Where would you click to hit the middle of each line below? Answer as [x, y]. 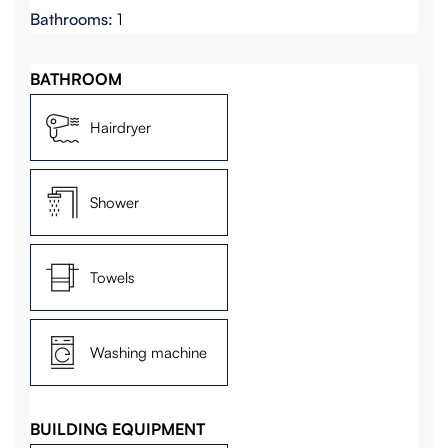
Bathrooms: [72, 19]
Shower [115, 202]
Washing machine [149, 352]
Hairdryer [121, 127]
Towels [113, 277]
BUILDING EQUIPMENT [118, 429]
